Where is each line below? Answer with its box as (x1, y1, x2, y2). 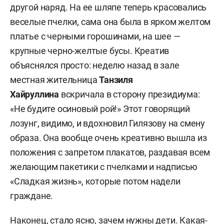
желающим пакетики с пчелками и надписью (10, 161, 198, 172)
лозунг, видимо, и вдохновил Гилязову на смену (10, 118, 205, 128)
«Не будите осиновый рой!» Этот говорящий (10, 103, 190, 114)
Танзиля (99, 74, 133, 85)
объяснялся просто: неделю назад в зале (10, 60, 179, 70)
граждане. (10, 190, 53, 201)
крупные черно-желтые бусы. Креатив (10, 45, 169, 56)
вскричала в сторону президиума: (59, 89, 200, 99)
